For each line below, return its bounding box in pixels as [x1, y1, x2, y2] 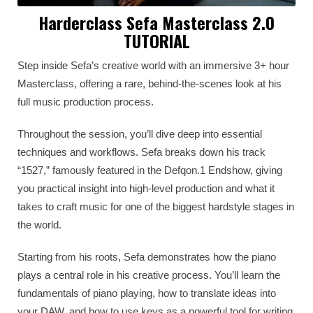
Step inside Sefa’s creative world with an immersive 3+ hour [17, 59, 289, 71]
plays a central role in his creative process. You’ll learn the [17, 268, 280, 281]
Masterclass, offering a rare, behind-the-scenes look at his [17, 77, 282, 89]
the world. [17, 218, 61, 231]
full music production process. [17, 95, 154, 108]
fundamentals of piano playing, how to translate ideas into [17, 286, 276, 299]
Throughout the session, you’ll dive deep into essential [17, 127, 262, 140]
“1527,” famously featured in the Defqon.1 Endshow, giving [17, 163, 282, 176]
